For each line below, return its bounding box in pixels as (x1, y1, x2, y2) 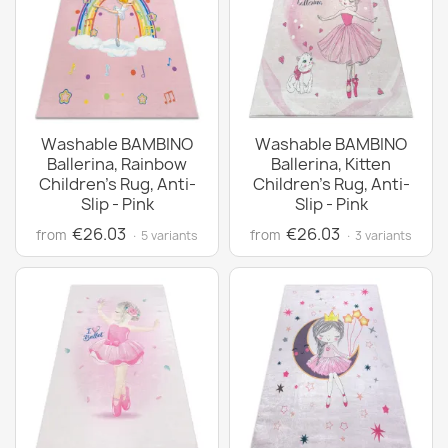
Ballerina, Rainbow (47, 153, 187, 175)
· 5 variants (131, 227, 198, 244)
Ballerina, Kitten (271, 153, 391, 175)
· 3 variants (345, 227, 412, 244)
